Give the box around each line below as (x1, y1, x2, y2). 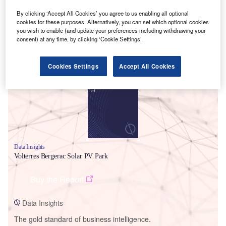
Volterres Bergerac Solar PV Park (14, 152, 108, 160)
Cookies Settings (48, 62, 99, 70)
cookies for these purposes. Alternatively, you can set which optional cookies (17, 17, 209, 26)
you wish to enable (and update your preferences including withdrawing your (17, 26, 206, 34)
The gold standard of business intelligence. (14, 213, 151, 224)
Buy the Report (30, 173, 84, 185)
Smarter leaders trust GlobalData (14, 42, 145, 56)
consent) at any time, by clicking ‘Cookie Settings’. (17, 34, 143, 43)
